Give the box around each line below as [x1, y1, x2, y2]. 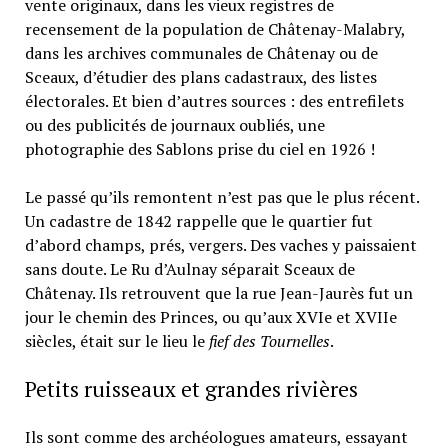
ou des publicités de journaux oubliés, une [24, 113, 325, 136]
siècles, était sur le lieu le [24, 329, 209, 352]
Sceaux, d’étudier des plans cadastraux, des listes [24, 65, 377, 88]
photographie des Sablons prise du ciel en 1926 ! [24, 137, 375, 160]
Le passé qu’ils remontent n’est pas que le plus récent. [24, 185, 419, 208]
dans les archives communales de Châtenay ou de [24, 41, 378, 64]
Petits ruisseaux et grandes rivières [24, 374, 358, 403]
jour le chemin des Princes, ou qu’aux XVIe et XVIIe [24, 305, 397, 328]
